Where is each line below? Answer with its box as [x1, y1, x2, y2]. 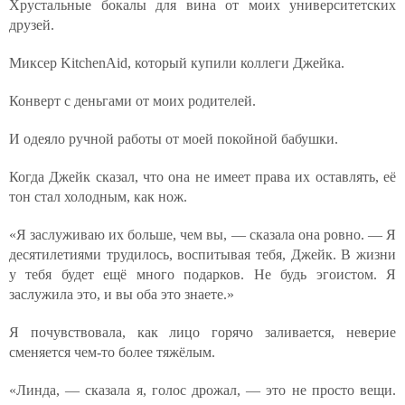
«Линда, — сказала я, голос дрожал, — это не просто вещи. [9, 382, 396, 398]
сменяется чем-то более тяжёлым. [9, 344, 215, 360]
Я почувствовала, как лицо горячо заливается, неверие [9, 325, 396, 340]
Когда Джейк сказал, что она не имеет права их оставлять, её [9, 169, 396, 184]
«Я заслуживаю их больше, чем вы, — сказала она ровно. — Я [9, 227, 396, 242]
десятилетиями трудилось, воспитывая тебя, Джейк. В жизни [9, 247, 396, 262]
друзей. [9, 17, 54, 33]
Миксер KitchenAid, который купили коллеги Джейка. [9, 55, 344, 71]
